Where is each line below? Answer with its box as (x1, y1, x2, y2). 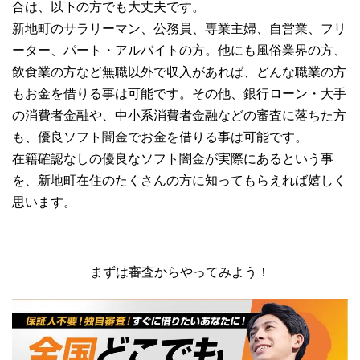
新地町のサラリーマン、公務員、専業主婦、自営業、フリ (12, 21, 346, 35)
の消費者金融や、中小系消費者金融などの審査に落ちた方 (12, 108, 346, 122)
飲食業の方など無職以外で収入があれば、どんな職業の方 (12, 64, 346, 79)
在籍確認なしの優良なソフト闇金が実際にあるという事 (12, 151, 333, 166)
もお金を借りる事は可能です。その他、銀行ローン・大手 (12, 86, 346, 100)
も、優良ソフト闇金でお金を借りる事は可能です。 (12, 129, 308, 144)
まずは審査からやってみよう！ (90, 264, 270, 279)
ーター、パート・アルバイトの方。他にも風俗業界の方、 (12, 43, 346, 57)
